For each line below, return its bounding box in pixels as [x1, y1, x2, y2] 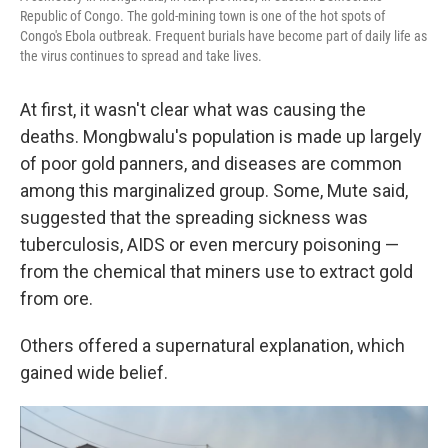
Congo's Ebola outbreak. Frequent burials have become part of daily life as [20, 28, 427, 44]
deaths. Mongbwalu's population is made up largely [20, 126, 422, 147]
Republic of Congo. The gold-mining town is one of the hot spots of [20, 8, 385, 24]
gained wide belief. [20, 362, 168, 383]
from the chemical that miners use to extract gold [20, 261, 413, 282]
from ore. [20, 288, 93, 309]
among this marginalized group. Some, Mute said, [20, 180, 408, 201]
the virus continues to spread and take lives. [20, 48, 262, 64]
